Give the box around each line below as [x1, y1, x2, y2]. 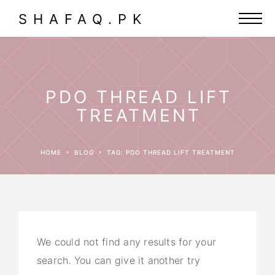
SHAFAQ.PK [18, 11, 147, 27]
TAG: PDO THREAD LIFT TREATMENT [110, 149, 235, 156]
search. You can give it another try [37, 254, 201, 266]
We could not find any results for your [37, 236, 217, 248]
